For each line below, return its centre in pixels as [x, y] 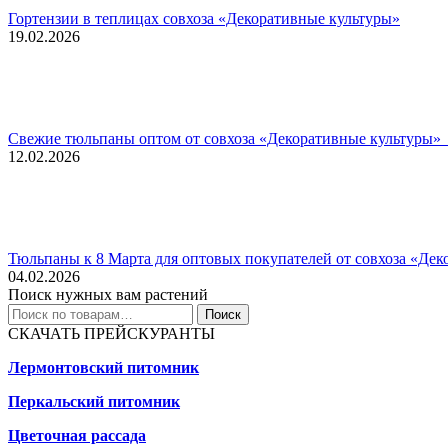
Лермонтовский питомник [103, 368]
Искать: [33, 312]
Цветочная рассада [77, 436]
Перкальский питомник [94, 402]
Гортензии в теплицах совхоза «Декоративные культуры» [204, 19]
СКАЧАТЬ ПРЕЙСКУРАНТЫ [111, 334]
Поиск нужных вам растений [108, 295]
